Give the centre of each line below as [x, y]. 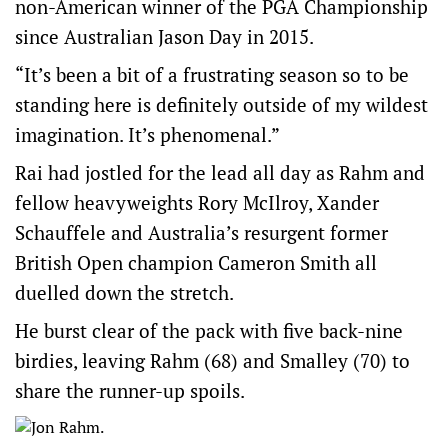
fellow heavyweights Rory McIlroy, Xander [197, 202]
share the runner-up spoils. [130, 390]
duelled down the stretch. [124, 292]
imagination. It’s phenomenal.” [147, 134]
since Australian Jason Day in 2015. [164, 36]
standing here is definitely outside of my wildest [221, 104]
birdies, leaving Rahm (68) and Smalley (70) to [212, 360]
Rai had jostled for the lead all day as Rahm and [220, 172]
